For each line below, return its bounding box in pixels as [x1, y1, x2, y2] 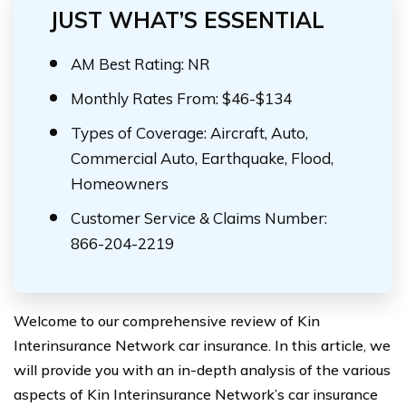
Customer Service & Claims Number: [71, 208, 327, 227]
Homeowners [71, 174, 169, 193]
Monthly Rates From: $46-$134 [71, 89, 292, 108]
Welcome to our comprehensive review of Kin [14, 312, 320, 330]
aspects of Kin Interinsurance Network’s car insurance [14, 385, 378, 403]
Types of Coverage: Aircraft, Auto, [71, 123, 308, 142]
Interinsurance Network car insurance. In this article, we [14, 336, 391, 354]
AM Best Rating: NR [71, 54, 210, 73]
